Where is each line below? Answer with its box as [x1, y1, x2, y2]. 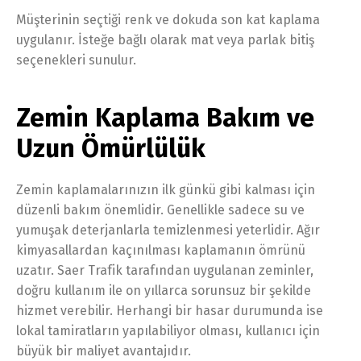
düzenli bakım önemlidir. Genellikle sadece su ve [16, 201, 305, 218]
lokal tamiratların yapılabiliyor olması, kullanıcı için [16, 322, 320, 338]
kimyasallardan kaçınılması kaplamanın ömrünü [16, 242, 305, 258]
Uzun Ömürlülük [16, 132, 205, 164]
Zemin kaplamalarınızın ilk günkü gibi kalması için [16, 181, 315, 197]
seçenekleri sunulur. [16, 52, 136, 68]
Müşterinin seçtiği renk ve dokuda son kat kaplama [16, 11, 320, 27]
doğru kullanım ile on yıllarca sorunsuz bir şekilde [16, 282, 311, 298]
